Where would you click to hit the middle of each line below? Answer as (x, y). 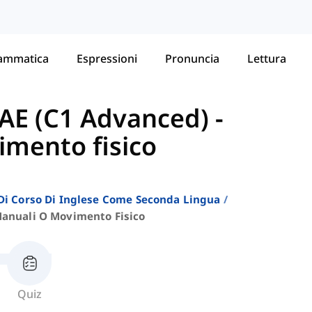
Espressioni (107, 58)
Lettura (267, 58)
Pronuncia (192, 58)
